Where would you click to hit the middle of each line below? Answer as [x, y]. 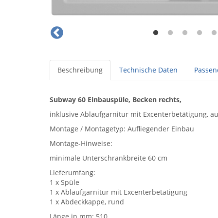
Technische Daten [148, 70]
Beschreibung [80, 70]
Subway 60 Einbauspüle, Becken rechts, [116, 100]
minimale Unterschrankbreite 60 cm [109, 158]
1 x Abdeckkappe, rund [87, 202]
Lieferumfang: [73, 173]
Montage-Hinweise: [81, 143]
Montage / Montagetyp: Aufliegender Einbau [122, 129]
